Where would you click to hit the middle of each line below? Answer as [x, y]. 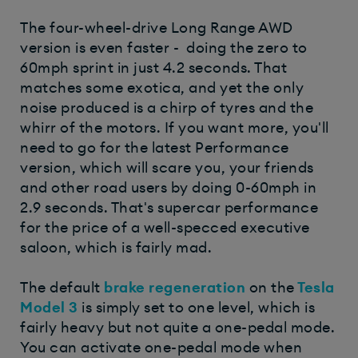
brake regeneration [175, 287]
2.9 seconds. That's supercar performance [169, 207]
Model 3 [49, 307]
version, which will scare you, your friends [167, 167]
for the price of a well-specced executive [165, 227]
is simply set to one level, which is [196, 307]
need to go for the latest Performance [155, 147]
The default [62, 287]
